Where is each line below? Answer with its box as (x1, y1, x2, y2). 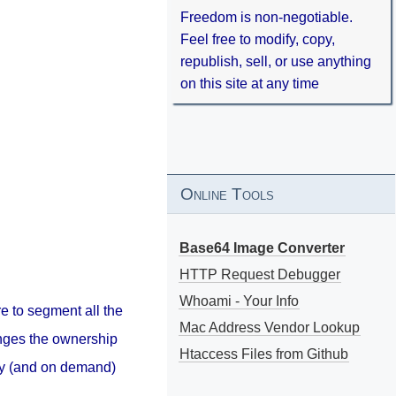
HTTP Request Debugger (179, 266, 340, 282)
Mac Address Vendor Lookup (179, 319, 360, 335)
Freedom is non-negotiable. (179, 10, 353, 25)
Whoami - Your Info (179, 293, 299, 308)
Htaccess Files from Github (179, 346, 348, 362)
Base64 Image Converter (179, 240, 345, 255)
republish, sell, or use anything (179, 54, 371, 69)
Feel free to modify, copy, (179, 32, 335, 47)
